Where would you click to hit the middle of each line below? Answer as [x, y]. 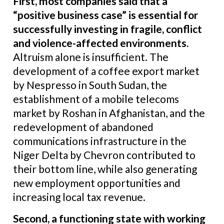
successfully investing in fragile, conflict [107, 29]
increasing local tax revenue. [79, 197]
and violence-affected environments [100, 43]
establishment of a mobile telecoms [96, 99]
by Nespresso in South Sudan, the [90, 85]
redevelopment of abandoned [83, 127]
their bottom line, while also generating [105, 169]
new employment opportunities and [97, 183]
